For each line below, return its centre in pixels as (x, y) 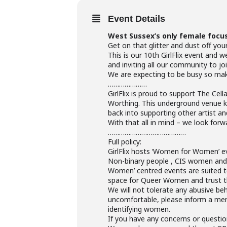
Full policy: (125, 141)
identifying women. (139, 209)
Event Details (137, 18)
